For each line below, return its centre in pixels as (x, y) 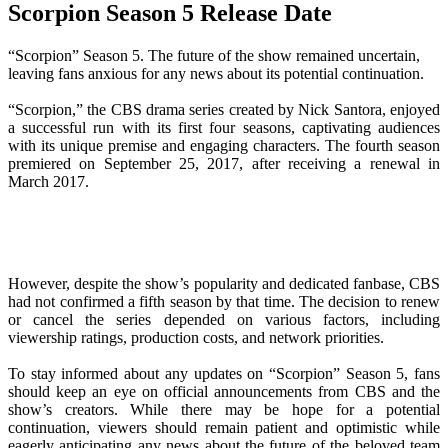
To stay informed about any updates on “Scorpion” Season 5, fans (224, 373)
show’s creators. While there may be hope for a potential (224, 409)
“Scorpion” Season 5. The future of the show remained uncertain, (214, 55)
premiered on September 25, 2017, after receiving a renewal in (224, 163)
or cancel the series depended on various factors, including (224, 319)
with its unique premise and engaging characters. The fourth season (224, 145)
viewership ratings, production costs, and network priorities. (196, 337)
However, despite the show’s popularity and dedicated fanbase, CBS (224, 283)
